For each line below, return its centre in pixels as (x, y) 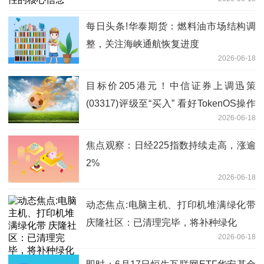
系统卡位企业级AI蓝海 (133, 121)
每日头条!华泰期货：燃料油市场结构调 (171, 27)
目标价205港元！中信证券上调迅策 (171, 86)
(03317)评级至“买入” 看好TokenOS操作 (171, 104)
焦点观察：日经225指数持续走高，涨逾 (171, 146)
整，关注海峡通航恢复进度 (143, 44)
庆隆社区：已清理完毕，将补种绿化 (161, 223)
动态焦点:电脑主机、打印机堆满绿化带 (171, 205)
